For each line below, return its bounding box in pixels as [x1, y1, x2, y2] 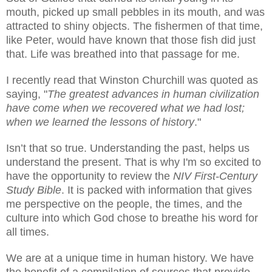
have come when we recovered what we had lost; [6, 101, 245, 114]
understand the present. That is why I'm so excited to [6, 155, 261, 168]
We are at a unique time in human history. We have [6, 251, 254, 264]
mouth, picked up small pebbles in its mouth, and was [6, 5, 265, 18]
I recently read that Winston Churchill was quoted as [6, 73, 258, 86]
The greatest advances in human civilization [47, 87, 259, 100]
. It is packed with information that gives [61, 183, 252, 196]
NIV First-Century [173, 169, 257, 182]
